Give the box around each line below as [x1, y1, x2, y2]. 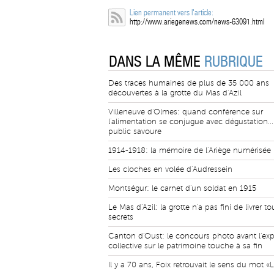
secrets [108, 213, 133, 221]
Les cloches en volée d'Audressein [108, 165, 232, 174]
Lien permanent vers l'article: [130, 8, 213, 17]
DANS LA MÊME [109, 53, 204, 70]
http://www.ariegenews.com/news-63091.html [130, 17, 264, 26]
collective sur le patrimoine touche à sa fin [108, 242, 262, 250]
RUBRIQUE [204, 53, 263, 70]
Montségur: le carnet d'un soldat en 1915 [108, 184, 256, 193]
